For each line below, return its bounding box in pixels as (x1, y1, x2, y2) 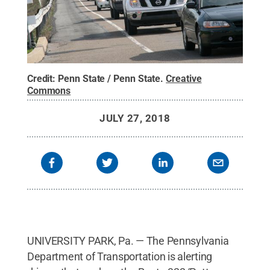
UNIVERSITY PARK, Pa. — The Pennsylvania (27, 234, 229, 247)
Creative (166, 72, 202, 84)
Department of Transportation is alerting (27, 250, 212, 263)
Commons (27, 84, 71, 96)
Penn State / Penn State (58, 72, 161, 84)
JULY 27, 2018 (99, 111, 171, 124)
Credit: (27, 72, 58, 84)
